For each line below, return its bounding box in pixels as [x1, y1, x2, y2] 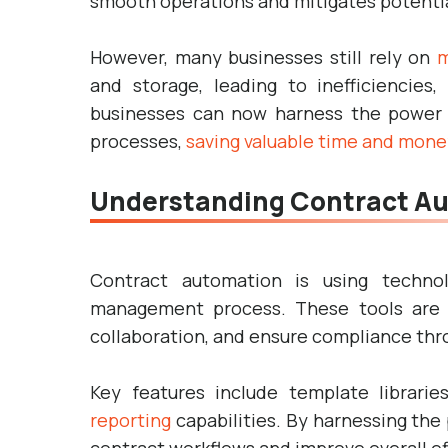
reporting [90, 408, 171, 432]
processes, [90, 129, 186, 153]
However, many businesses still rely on [90, 45, 437, 69]
